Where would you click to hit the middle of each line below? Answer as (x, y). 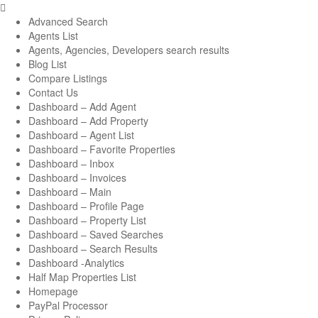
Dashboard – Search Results (93, 248)
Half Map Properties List (82, 277)
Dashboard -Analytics (76, 263)
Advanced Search (68, 21)
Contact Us (53, 92)
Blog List (48, 64)
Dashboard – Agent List (81, 135)
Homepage (53, 291)
